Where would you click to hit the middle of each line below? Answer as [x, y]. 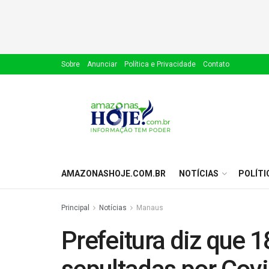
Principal [75, 208]
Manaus [150, 208]
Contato [216, 64]
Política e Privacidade [160, 64]
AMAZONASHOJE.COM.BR [113, 174]
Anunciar [102, 64]
